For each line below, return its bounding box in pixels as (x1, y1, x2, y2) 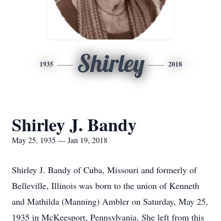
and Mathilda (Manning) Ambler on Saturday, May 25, (12, 195, 208, 207)
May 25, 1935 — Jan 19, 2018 (12, 135, 108, 145)
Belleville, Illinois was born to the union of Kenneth (12, 180, 199, 191)
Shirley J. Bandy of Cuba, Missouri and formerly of (12, 164, 197, 176)
